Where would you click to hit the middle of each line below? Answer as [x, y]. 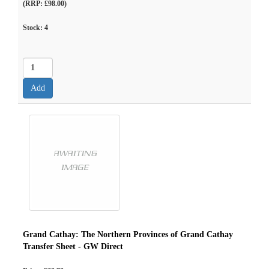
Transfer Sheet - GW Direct [73, 246]
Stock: [34, 28]
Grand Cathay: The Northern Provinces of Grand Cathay [128, 234]
